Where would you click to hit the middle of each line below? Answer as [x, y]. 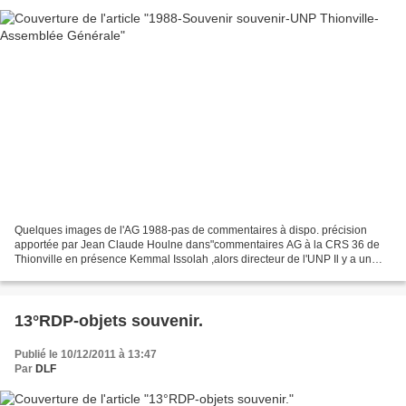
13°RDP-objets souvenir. [109, 321]
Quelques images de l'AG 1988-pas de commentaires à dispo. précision [191, 231]
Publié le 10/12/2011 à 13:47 [86, 355]
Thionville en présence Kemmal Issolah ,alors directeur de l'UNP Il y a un [193, 260]
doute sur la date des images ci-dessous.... [119, 274]
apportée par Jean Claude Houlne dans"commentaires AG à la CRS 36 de [197, 245]
